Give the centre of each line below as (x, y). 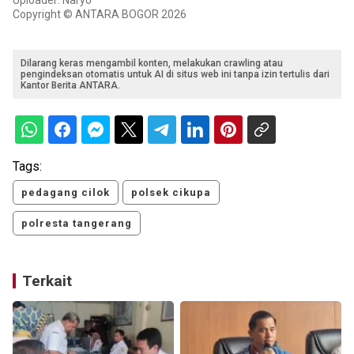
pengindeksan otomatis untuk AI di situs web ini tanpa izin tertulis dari (175, 75)
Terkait (47, 281)
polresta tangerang (77, 224)
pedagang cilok (66, 193)
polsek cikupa (171, 193)
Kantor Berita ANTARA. (70, 86)
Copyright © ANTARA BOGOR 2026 (100, 15)
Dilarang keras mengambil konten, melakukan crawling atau (152, 64)
